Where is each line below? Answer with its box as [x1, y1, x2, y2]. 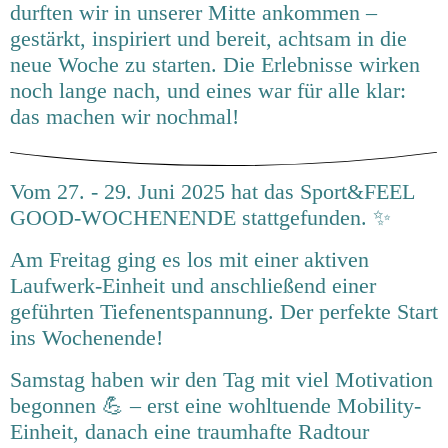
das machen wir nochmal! [10, 104, 239, 130]
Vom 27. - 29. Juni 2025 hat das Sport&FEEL [10, 178, 414, 204]
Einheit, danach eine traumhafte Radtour [10, 418, 369, 444]
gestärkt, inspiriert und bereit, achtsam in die [10, 26, 407, 52]
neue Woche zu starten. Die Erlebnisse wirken [10, 52, 420, 78]
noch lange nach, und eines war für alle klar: [10, 78, 406, 104]
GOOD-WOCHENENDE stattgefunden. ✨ [10, 204, 397, 230]
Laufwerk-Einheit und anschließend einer [10, 272, 376, 298]
